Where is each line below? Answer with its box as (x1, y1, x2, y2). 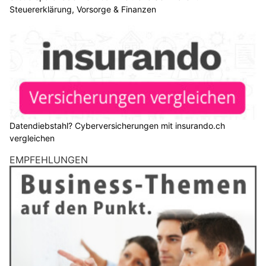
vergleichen (9, 133, 55, 144)
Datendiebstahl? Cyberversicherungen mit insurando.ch (9, 121, 225, 131)
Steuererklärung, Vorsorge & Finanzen (9, 4, 156, 15)
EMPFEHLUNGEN (9, 154, 88, 166)
